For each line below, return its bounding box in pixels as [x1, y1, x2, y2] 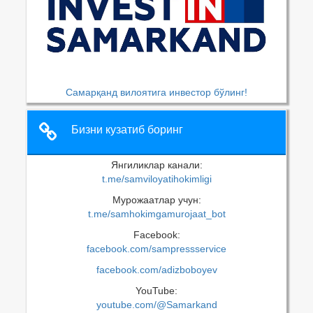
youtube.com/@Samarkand [96, 299, 217, 311]
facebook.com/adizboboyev [96, 264, 217, 276]
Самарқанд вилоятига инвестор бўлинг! [66, 87, 247, 99]
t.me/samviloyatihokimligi [101, 173, 212, 185]
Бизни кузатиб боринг [71, 124, 183, 136]
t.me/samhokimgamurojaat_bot [87, 208, 226, 220]
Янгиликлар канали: [110, 159, 203, 171]
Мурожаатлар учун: [112, 194, 201, 206]
